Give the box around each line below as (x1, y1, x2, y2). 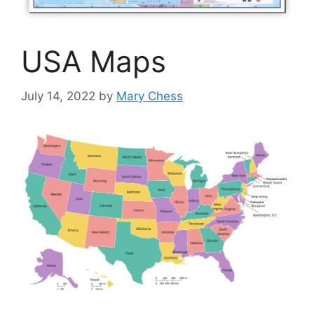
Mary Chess (116, 88, 183, 103)
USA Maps (21, 43, 166, 80)
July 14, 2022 (21, 88, 95, 103)
